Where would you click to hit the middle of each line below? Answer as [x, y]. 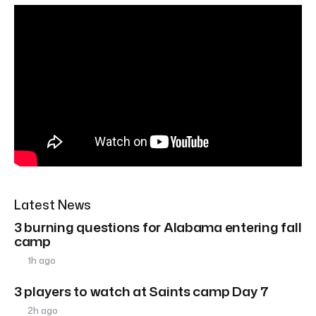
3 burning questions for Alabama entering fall [158, 227]
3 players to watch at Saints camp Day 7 [141, 291]
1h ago [41, 261]
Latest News [53, 205]
